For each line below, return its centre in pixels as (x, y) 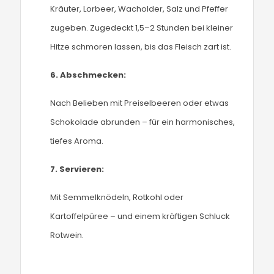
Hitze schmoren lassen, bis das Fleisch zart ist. (141, 47)
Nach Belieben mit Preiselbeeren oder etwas (140, 103)
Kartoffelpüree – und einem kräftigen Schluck (140, 216)
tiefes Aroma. (77, 141)
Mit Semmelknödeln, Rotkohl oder (117, 197)
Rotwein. (67, 235)
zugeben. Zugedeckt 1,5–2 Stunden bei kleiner (142, 28)
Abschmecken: (93, 75)
